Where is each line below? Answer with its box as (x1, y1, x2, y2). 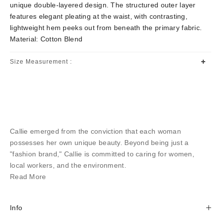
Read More (10, 172, 46, 181)
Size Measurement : (10, 58, 72, 65)
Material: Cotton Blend (10, 35, 83, 43)
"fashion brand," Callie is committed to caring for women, (10, 149, 194, 158)
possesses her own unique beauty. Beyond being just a (10, 138, 189, 147)
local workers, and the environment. (10, 161, 126, 169)
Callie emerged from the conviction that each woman (10, 127, 181, 135)
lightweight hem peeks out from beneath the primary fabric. (10, 23, 202, 32)
